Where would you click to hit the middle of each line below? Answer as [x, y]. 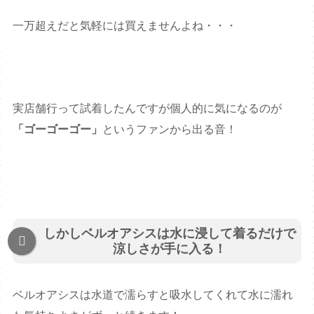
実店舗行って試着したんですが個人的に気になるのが [148, 108]
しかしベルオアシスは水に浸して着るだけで [169, 234]
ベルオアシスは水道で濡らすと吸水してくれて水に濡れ [153, 294]
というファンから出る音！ [170, 129]
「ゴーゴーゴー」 [58, 129]
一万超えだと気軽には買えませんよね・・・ [125, 25]
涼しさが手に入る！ [169, 249]
